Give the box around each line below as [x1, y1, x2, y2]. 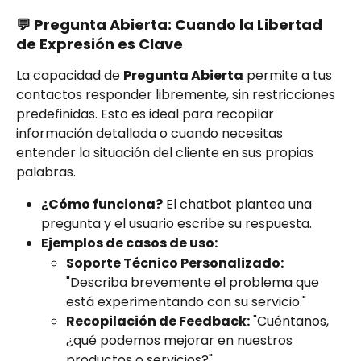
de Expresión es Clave [16, 34, 183, 55]
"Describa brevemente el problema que [66, 272, 322, 292]
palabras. [16, 163, 76, 182]
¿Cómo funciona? [41, 195, 163, 214]
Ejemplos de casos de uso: [41, 234, 218, 253]
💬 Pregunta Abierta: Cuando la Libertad [16, 15, 326, 35]
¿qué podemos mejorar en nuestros [66, 330, 296, 350]
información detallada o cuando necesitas [16, 124, 286, 143]
